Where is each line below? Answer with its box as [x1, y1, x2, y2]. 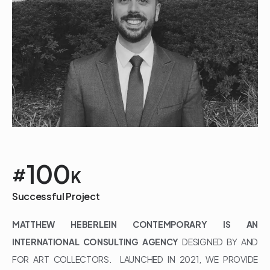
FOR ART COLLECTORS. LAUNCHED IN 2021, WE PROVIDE [12, 253, 258, 265]
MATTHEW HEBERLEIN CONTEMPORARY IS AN [12, 218, 258, 230]
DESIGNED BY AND [178, 236, 258, 247]
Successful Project [12, 189, 100, 202]
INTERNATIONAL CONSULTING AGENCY [12, 236, 179, 247]
